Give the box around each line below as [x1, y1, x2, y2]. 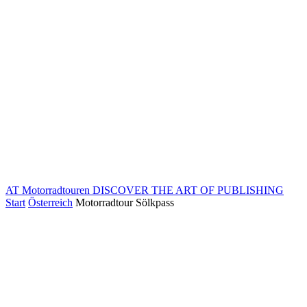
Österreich [28, 197, 73, 208]
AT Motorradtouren [5, 184, 90, 196]
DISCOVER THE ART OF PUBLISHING [93, 184, 284, 196]
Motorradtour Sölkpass [75, 197, 174, 208]
